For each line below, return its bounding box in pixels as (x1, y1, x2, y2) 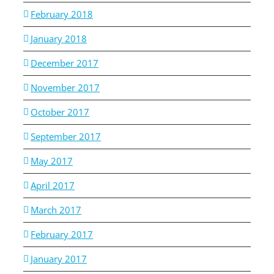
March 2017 (31, 204, 81, 217)
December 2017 (31, 57, 98, 70)
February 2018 (31, 8, 93, 21)
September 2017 (31, 130, 101, 143)
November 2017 (31, 81, 100, 94)
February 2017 (31, 228, 93, 241)
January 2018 (31, 32, 87, 45)
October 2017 (31, 106, 89, 119)
